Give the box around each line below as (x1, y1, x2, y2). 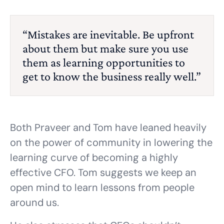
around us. (10, 196, 59, 209)
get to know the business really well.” (22, 69, 201, 83)
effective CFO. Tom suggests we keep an (10, 166, 196, 179)
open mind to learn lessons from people (10, 181, 194, 194)
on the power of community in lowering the (10, 136, 212, 149)
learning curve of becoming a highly (10, 151, 178, 164)
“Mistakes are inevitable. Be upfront (22, 27, 194, 41)
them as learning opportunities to (22, 55, 185, 69)
